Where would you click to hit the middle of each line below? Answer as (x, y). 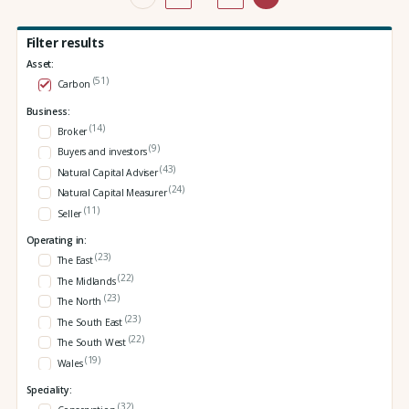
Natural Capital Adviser (109, 173)
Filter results (65, 42)
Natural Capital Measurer (113, 193)
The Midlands (88, 282)
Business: (48, 111)
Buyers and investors (103, 152)
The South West (93, 343)
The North (80, 302)
